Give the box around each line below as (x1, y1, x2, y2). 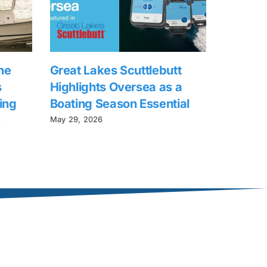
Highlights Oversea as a (49, 80, 182, 95)
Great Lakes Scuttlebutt (49, 63, 182, 78)
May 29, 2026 (49, 114, 103, 124)
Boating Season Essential (49, 97, 190, 111)
